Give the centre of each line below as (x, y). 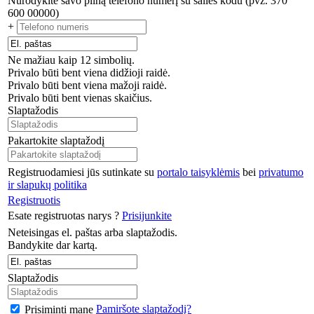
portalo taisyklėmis (198, 172)
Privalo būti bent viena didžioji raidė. (89, 73)
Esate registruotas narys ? (65, 216)
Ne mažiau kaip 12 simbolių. (71, 60)
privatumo (281, 172)
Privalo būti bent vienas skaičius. (80, 98)
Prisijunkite (147, 216)
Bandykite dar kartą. (53, 245)
